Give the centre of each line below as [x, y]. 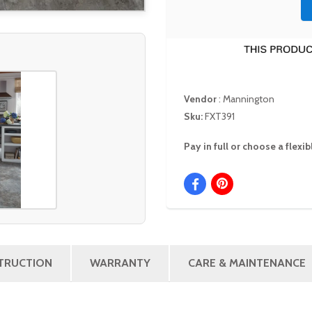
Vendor [201, 99]
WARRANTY [120, 263]
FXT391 [220, 117]
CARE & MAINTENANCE [247, 263]
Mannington [249, 99]
